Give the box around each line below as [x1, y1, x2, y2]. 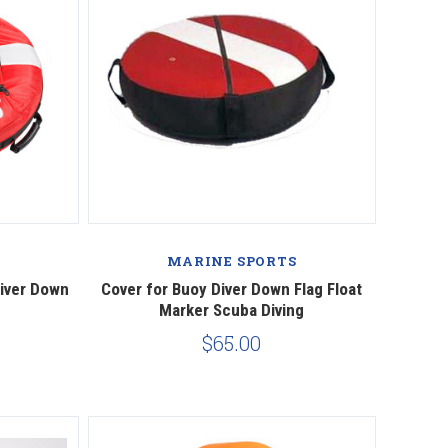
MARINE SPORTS [167, 251, 297, 270]
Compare [196, 218, 267, 240]
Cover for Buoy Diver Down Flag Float [101, 278, 363, 299]
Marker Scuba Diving [159, 299, 305, 320]
